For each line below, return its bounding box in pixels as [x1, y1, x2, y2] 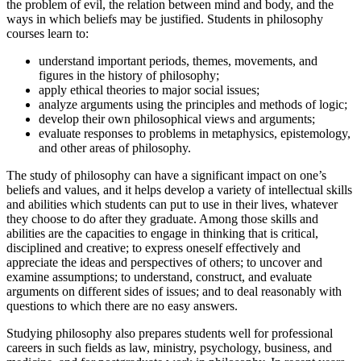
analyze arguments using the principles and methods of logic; [39, 97, 347, 111]
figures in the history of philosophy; [39, 68, 219, 82]
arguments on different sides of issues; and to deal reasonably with [6, 284, 342, 298]
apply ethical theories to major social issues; [39, 82, 259, 97]
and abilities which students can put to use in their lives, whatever [6, 197, 338, 211]
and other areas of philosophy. [39, 140, 191, 155]
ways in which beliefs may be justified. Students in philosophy [6, 11, 323, 26]
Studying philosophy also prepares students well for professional [6, 326, 333, 340]
